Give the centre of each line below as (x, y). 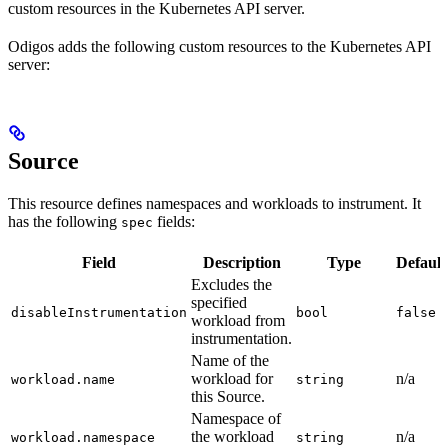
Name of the (230, 361)
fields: (174, 222)
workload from (238, 321)
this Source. (228, 397)
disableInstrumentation (99, 313)
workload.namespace (83, 438)
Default (421, 263)
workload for (232, 379)
